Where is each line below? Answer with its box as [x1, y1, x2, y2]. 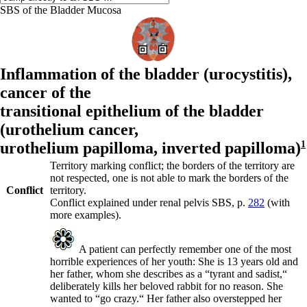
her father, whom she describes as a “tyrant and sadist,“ [50, 268, 287, 280]
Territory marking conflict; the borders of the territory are [50, 160, 295, 171]
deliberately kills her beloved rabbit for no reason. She [50, 280, 283, 292]
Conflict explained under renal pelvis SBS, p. [50, 197, 248, 208]
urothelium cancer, [5, 121, 138, 138]
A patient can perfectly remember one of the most [77, 243, 291, 255]
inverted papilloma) [162, 139, 301, 157]
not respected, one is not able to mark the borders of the [50, 172, 288, 184]
